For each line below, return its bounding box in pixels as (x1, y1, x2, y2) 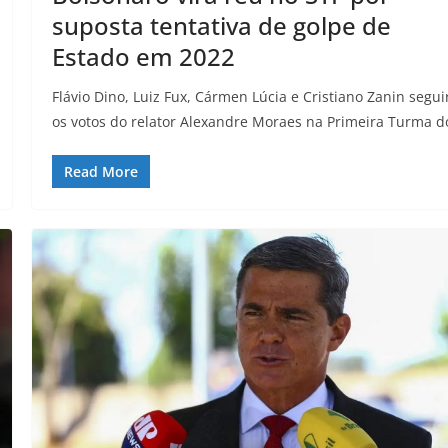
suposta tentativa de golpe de (52, 8, 392, 42)
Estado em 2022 (52, 39, 236, 73)
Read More (64, 161, 139, 181)
